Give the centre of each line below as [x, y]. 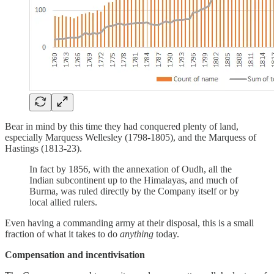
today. [166, 234]
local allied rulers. [63, 202]
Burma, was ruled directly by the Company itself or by [134, 191]
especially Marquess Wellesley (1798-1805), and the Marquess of [131, 137]
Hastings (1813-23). [43, 148]
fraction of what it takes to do [62, 234]
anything [137, 234]
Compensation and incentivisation [75, 254]
